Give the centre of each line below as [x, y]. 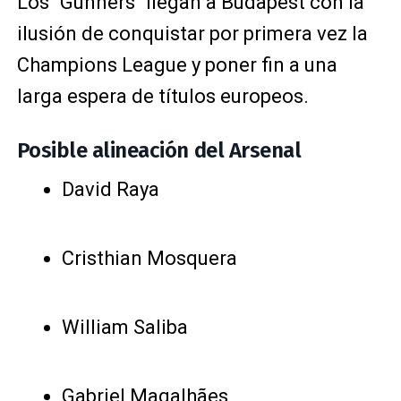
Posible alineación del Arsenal [159, 150]
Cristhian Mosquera [149, 258]
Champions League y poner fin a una [177, 64]
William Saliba [124, 327]
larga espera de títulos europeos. [162, 96]
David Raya [110, 189]
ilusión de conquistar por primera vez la [192, 33]
